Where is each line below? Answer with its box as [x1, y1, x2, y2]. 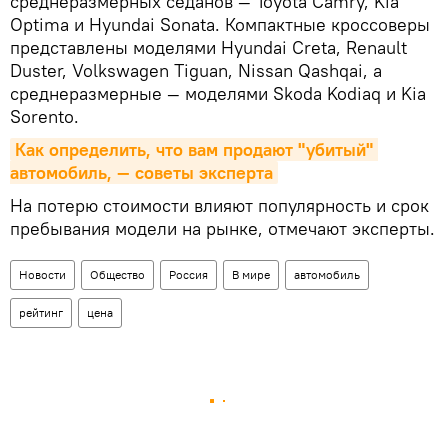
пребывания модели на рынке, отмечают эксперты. [10, 216, 435, 240]
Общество [90, 266, 145, 282]
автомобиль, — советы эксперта [10, 160, 273, 184]
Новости [19, 266, 66, 282]
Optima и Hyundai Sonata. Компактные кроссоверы [10, 12, 430, 36]
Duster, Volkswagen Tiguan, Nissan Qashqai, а [10, 58, 382, 82]
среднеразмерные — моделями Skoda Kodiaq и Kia [10, 81, 426, 105]
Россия [169, 266, 208, 282]
